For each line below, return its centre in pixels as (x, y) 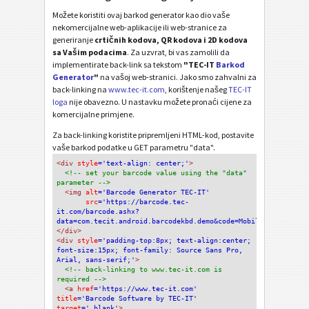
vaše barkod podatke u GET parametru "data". (134, 147)
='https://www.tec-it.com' (146, 288)
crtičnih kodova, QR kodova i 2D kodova (171, 39)
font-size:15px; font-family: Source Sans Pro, (150, 250)
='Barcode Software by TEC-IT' (137, 298)
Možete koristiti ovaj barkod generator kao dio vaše (141, 14)
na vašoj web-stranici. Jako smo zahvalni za (178, 77)
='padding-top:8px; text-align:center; (175, 240)
